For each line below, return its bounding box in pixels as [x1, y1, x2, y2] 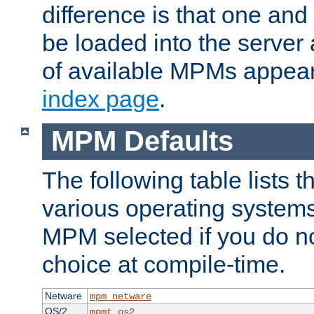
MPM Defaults [50, 125, 233, 157]
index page [42, 85, 159, 112]
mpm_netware [89, 291, 151, 303]
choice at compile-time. [42, 251, 285, 278]
